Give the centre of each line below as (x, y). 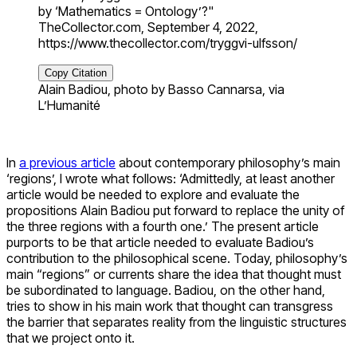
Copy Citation (76, 73)
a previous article (67, 163)
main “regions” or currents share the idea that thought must (174, 275)
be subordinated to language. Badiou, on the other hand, (166, 290)
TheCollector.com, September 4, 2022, (148, 27)
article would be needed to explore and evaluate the (153, 195)
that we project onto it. (71, 338)
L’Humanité (69, 106)
